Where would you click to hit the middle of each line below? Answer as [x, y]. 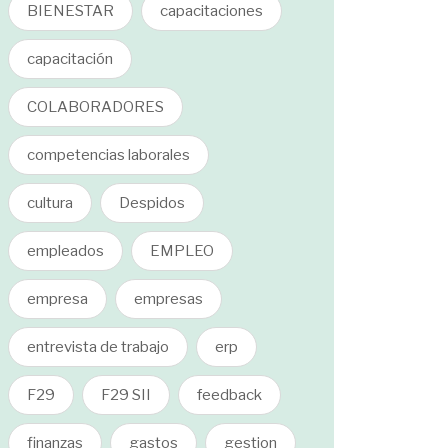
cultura [50, 203]
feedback [229, 395]
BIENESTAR [70, 11]
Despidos [152, 203]
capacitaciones [211, 11]
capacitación [70, 59]
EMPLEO [182, 251]
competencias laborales [108, 155]
